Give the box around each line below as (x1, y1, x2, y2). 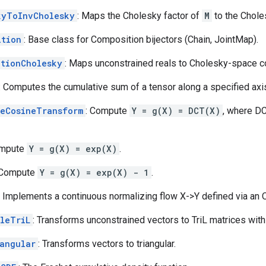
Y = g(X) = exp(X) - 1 (40, 166, 149, 178)
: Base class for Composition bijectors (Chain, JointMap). (24, 33, 258, 45)
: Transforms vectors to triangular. (38, 237, 176, 249)
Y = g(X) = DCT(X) (132, 104, 220, 116)
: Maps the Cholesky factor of (77, 9, 202, 21)
